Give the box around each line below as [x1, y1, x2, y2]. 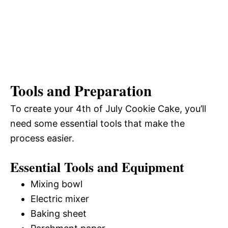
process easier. [10, 133, 74, 144]
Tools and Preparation [10, 80, 152, 102]
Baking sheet [31, 208, 87, 219]
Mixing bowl [31, 179, 82, 190]
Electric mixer [31, 193, 89, 205]
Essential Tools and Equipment [10, 157, 184, 177]
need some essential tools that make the [10, 118, 185, 129]
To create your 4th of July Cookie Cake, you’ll [10, 103, 206, 115]
